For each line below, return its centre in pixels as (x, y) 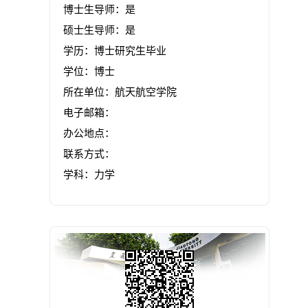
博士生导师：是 (99, 10)
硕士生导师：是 (99, 30)
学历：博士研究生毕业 (115, 51)
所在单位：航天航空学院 (120, 92)
